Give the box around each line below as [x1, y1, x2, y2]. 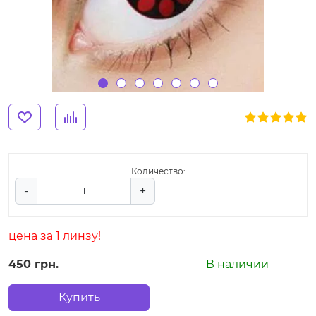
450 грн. [8, 257, 59, 271]
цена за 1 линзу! [8, 229, 101, 243]
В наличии [205, 257, 269, 271]
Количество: [130, 165, 186, 176]
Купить [58, 290, 100, 304]
